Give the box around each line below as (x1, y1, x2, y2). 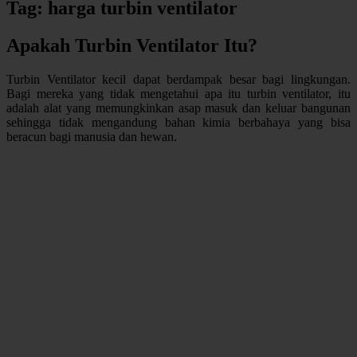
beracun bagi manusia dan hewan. (6, 129, 177, 143)
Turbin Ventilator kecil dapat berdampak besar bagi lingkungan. (6, 72, 351, 86)
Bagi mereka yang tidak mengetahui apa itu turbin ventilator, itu (6, 86, 351, 100)
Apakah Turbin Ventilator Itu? (6, 35, 257, 57)
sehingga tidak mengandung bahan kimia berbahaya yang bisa (6, 115, 351, 129)
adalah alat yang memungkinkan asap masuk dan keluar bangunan (6, 100, 351, 115)
